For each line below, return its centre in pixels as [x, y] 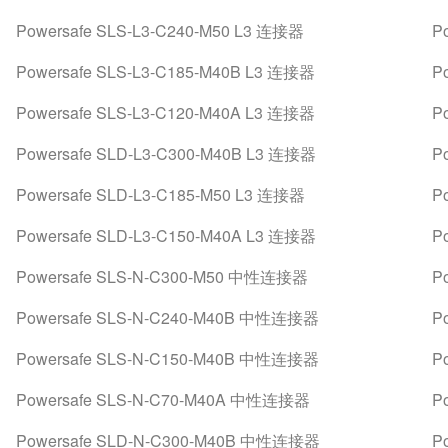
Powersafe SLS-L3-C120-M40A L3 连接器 [165, 112]
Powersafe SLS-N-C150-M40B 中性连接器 [167, 358]
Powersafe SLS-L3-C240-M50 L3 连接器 [159, 30]
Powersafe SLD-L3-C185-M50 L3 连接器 [160, 194]
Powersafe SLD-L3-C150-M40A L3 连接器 [165, 235]
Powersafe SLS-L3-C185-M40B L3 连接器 [165, 71]
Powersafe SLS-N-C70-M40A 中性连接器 [162, 399]
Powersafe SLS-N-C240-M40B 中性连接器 [167, 317]
